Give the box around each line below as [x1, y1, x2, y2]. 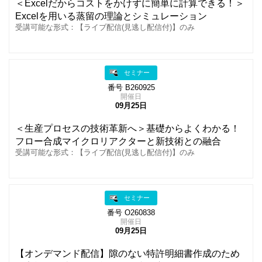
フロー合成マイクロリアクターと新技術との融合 [15, 136, 221, 147]
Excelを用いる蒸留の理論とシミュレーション [15, 11, 207, 21]
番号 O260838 [107, 209, 155, 218]
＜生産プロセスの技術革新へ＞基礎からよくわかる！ [15, 123, 240, 134]
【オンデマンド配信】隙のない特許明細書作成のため [15, 249, 240, 259]
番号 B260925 [107, 84, 155, 92]
